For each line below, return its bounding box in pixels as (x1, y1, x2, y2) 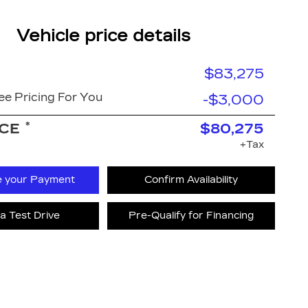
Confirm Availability (144, 174, 239, 186)
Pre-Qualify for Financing (129, 210, 254, 221)
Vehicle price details (16, 26, 190, 45)
